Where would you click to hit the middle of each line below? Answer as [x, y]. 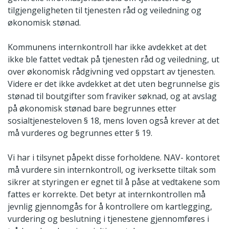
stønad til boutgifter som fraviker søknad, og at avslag [112, 96]
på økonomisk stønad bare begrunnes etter [92, 109]
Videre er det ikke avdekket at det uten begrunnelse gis [114, 84]
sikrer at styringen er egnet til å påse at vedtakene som [114, 182]
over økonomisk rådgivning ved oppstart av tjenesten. [111, 72]
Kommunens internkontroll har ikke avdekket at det [107, 47]
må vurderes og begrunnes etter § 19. [80, 133]
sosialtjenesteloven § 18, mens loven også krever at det [113, 121]
